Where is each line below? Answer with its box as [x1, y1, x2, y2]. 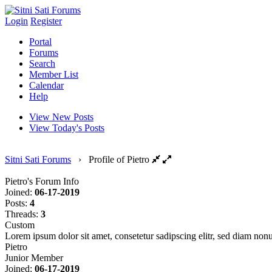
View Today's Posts [29, 123, 104, 133]
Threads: [5, 209, 38, 219]
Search [29, 58, 55, 69]
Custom [5, 220, 35, 230]
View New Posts [29, 112, 93, 122]
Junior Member [5, 253, 63, 263]
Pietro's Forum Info [5, 176, 79, 186]
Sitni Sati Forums [5, 154, 71, 165]
